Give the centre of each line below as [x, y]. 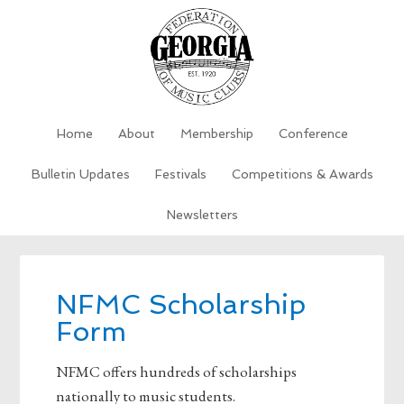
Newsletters [202, 215]
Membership [216, 133]
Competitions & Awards [302, 174]
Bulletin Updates [80, 174]
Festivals [180, 174]
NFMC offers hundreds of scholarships [177, 372]
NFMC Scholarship [181, 305]
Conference [313, 133]
